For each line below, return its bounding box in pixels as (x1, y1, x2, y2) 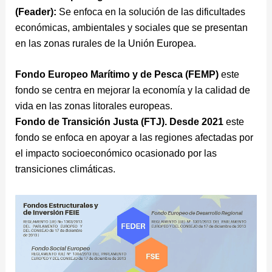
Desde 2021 (166, 117, 226, 127)
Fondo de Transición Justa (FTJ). (15, 117, 167, 127)
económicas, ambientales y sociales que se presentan (15, 22, 248, 33)
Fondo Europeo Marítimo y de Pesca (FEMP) (15, 69, 221, 80)
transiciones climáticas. (15, 164, 115, 175)
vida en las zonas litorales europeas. (15, 101, 175, 112)
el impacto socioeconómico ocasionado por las (15, 148, 217, 159)
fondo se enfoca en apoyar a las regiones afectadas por (15, 132, 253, 143)
